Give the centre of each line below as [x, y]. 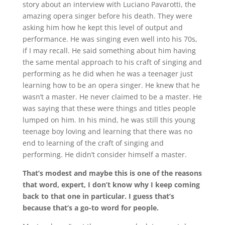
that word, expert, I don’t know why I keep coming [111, 185]
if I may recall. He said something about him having [109, 51]
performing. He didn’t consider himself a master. [104, 155]
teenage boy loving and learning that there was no [107, 132]
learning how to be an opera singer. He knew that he [111, 85]
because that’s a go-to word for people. [90, 208]
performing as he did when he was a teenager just [107, 74]
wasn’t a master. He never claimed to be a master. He [112, 97]
